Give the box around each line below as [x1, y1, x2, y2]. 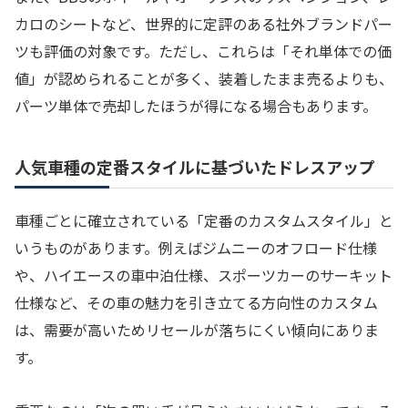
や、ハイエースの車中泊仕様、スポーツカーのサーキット [15, 263, 393, 286]
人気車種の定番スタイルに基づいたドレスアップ [15, 154, 375, 178]
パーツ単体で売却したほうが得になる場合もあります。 [15, 95, 377, 117]
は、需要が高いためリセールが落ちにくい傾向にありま [15, 318, 379, 341]
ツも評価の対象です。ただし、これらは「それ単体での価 [15, 40, 392, 63]
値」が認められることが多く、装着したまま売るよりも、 [15, 67, 393, 90]
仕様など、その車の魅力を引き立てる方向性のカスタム [15, 291, 378, 313]
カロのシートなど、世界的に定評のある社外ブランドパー [15, 13, 393, 36]
